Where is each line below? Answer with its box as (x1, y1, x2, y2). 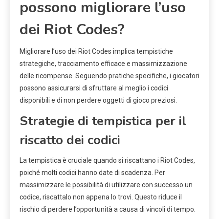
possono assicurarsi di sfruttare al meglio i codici (20, 84, 168, 92)
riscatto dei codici (20, 131, 120, 149)
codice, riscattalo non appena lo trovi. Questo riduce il (20, 193, 182, 201)
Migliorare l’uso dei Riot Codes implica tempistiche (20, 47, 173, 56)
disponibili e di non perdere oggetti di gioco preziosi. (20, 96, 177, 105)
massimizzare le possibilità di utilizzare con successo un (20, 181, 193, 189)
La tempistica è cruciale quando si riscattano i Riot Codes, (20, 156, 195, 165)
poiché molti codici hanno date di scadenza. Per (20, 169, 165, 177)
